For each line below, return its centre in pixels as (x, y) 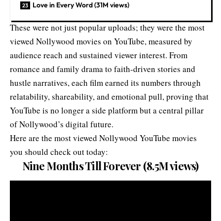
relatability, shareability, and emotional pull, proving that (109, 96)
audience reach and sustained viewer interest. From (99, 55)
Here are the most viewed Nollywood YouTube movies (103, 138)
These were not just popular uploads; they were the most (107, 27)
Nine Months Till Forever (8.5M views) (110, 166)
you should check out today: (59, 151)
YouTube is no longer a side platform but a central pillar (107, 110)
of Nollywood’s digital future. (62, 124)
